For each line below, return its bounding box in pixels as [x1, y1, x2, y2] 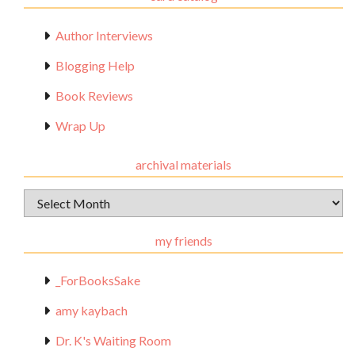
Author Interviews [55, 28, 153, 43]
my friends [155, 233, 212, 248]
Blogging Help [55, 58, 135, 73]
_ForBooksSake [55, 273, 140, 288]
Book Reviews [55, 88, 133, 103]
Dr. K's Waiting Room [55, 333, 171, 348]
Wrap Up [55, 118, 105, 133]
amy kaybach [55, 303, 128, 318]
